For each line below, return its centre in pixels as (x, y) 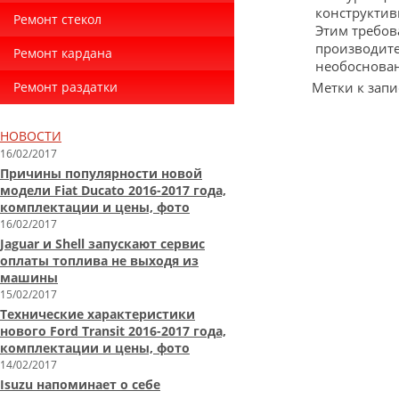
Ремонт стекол (57, 19)
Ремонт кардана (63, 53)
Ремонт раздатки (65, 87)
